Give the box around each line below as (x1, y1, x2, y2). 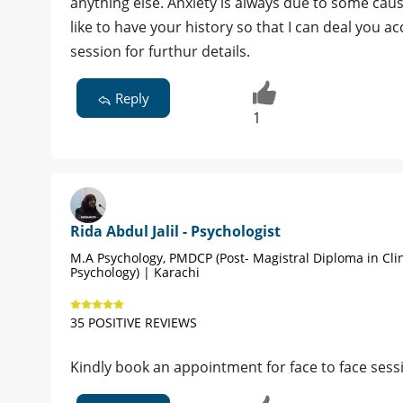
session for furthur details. (70, 40, 250, 61)
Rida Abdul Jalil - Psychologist (70, 220, 281, 241)
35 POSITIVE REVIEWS (70, 313, 197, 331)
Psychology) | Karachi (70, 263, 200, 281)
